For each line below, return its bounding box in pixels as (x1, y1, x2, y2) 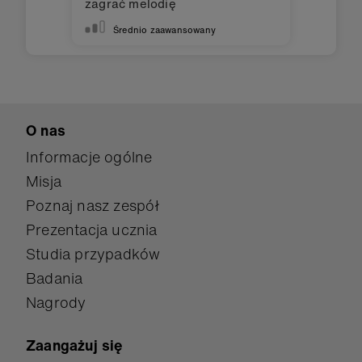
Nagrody (26, 292, 86, 313)
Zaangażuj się (26, 335, 124, 356)
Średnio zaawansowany (113, 23, 216, 36)
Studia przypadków (26, 243, 161, 264)
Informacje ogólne (26, 146, 153, 167)
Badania (26, 267, 83, 288)
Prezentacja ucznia (26, 219, 158, 240)
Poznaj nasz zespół (26, 195, 161, 216)
